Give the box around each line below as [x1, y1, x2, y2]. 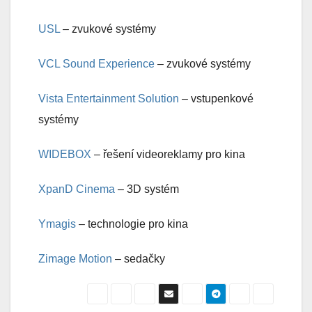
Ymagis [38, 218, 76, 231]
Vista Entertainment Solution [38, 93, 179, 105]
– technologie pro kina [76, 218, 188, 231]
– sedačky [112, 253, 165, 265]
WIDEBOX [38, 148, 91, 161]
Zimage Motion [38, 253, 112, 265]
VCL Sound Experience [38, 58, 155, 70]
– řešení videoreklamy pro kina [91, 148, 245, 161]
